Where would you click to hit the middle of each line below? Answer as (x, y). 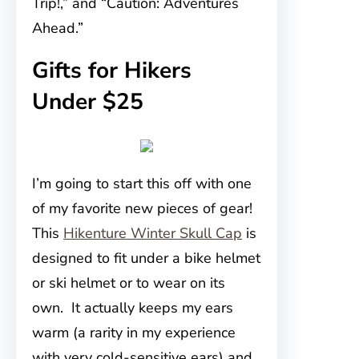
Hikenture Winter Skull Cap (153, 233)
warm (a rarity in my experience (134, 333)
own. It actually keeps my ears (133, 308)
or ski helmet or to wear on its (129, 283)
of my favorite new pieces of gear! (144, 208)
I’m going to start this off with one (142, 184)
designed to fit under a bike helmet (146, 258)
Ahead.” (58, 28)
